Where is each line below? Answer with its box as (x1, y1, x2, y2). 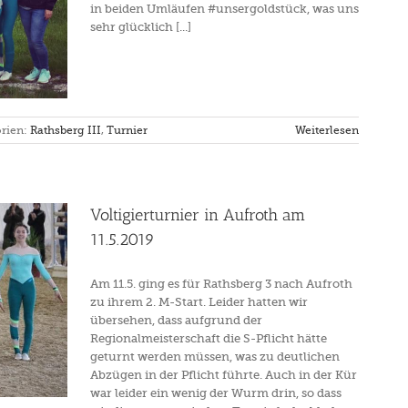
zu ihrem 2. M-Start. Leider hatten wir (90, 295, 308, 309)
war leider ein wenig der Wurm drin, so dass (90, 386, 342, 400)
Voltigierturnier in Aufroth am (90, 205, 305, 225)
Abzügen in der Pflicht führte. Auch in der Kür (90, 368, 357, 382)
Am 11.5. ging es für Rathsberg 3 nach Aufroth (90, 277, 352, 291)
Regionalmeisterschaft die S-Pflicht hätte (90, 331, 327, 345)
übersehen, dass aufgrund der (90, 313, 262, 327)
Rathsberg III (30, 124, 101, 137)
